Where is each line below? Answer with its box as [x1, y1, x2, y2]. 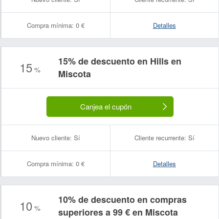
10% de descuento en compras [58, 193, 187, 206]
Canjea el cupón [80, 101, 131, 111]
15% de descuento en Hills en [58, 55, 181, 67]
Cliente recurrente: [134, 133, 186, 142]
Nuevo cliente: [31, 133, 72, 142]
